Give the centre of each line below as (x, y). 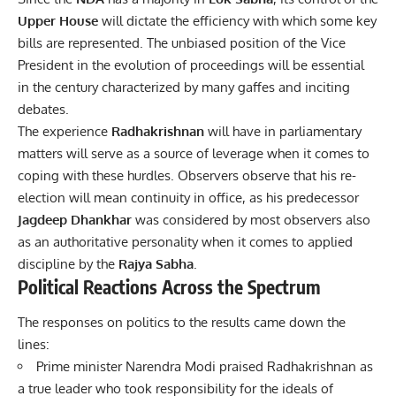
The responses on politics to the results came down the (182, 322)
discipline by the (68, 264)
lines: (34, 344)
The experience (65, 132)
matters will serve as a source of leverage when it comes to (194, 154)
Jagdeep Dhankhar (75, 220)
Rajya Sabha (156, 264)
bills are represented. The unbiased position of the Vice (182, 43)
